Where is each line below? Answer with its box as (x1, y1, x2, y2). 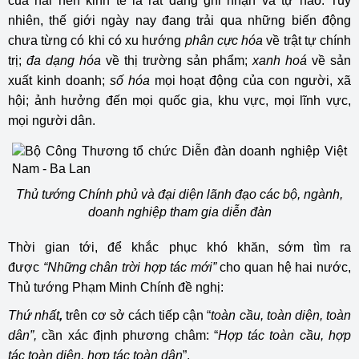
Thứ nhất (8, 309, 60, 322)
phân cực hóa (184, 34, 264, 47)
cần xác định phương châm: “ (37, 329, 218, 342)
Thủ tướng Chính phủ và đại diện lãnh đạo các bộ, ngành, (16, 188, 343, 201)
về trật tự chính (263, 34, 352, 47)
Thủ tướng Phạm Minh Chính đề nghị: (8, 280, 224, 294)
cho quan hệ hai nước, (216, 260, 352, 274)
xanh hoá (252, 54, 307, 67)
